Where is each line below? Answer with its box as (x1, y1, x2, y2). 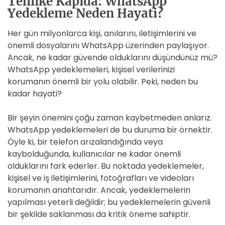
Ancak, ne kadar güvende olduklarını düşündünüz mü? (8, 52, 217, 63)
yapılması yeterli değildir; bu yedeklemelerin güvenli (8, 196, 210, 208)
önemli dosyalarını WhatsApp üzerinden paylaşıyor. (8, 40, 209, 51)
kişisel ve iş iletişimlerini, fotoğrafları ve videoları (8, 172, 194, 184)
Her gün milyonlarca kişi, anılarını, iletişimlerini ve (8, 28, 196, 39)
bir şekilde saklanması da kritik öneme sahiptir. (8, 208, 190, 220)
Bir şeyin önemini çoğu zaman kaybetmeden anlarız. (8, 112, 212, 124)
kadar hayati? (8, 88, 62, 99)
